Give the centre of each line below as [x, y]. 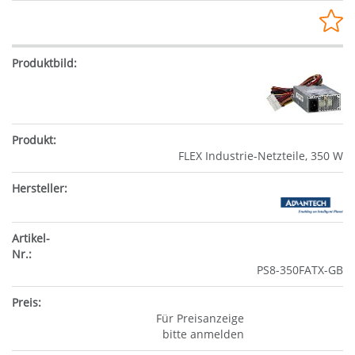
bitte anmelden [203, 334]
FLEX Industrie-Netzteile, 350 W [261, 155]
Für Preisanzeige [200, 318]
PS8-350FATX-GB [300, 269]
